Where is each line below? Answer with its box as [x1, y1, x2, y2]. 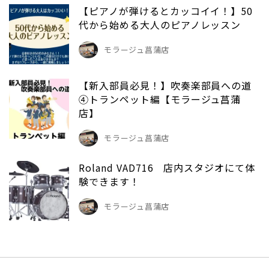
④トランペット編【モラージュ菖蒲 [79, 91, 241, 106]
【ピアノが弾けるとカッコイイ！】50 [79, 3, 253, 18]
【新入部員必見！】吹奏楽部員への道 [79, 77, 252, 92]
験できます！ [79, 174, 150, 189]
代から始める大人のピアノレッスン [79, 17, 241, 32]
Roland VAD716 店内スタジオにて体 [79, 160, 256, 175]
